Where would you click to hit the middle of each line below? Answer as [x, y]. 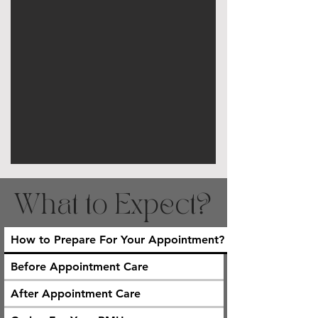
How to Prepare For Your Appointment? [117, 240]
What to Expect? [113, 206]
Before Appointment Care [79, 267]
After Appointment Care [76, 294]
